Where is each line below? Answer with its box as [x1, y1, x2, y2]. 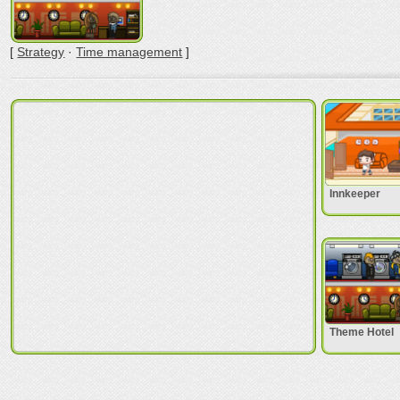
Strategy [17, 45, 65, 59]
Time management [76, 45, 183, 59]
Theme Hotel [329, 326, 395, 338]
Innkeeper [329, 187, 381, 200]
